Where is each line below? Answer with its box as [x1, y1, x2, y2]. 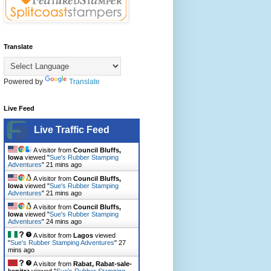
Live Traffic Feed [34, 124, 109, 135]
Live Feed [4, 104, 34, 112]
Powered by [4, 77, 45, 86]
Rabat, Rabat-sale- [73, 260, 132, 267]
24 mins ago [46, 217, 82, 225]
